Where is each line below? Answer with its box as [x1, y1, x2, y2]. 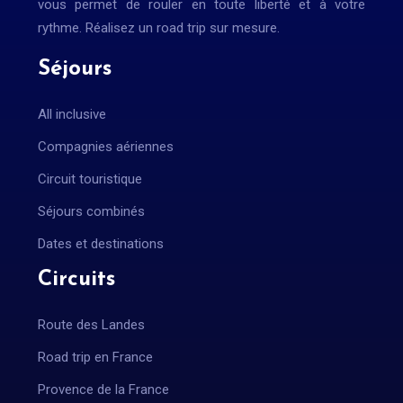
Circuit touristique [38, 171, 142, 187]
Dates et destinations [38, 236, 164, 252]
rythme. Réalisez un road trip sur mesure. [38, 20, 280, 36]
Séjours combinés [38, 203, 145, 219]
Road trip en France [38, 349, 153, 365]
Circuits [38, 269, 115, 291]
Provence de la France [38, 381, 169, 398]
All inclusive [38, 106, 106, 122]
